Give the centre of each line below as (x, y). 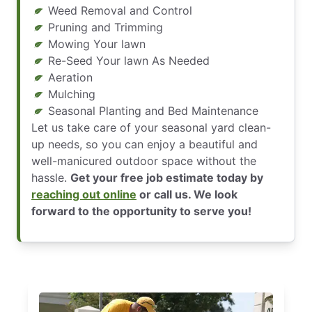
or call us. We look (187, 194)
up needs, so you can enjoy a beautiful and (145, 144)
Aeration (70, 77)
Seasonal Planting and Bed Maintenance (153, 111)
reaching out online (84, 194)
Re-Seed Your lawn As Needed (129, 61)
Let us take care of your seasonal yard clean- (151, 127)
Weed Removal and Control (120, 10)
